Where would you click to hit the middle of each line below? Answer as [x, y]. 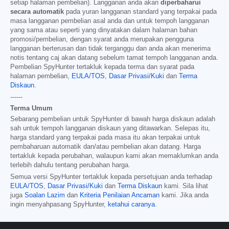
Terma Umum [31, 108]
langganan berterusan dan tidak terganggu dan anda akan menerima [110, 49]
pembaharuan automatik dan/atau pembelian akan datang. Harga [106, 147]
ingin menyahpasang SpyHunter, [59, 205]
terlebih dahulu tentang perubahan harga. [70, 165]
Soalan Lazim [45, 196]
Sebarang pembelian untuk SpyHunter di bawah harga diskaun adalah [113, 119]
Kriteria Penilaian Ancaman [120, 196]
